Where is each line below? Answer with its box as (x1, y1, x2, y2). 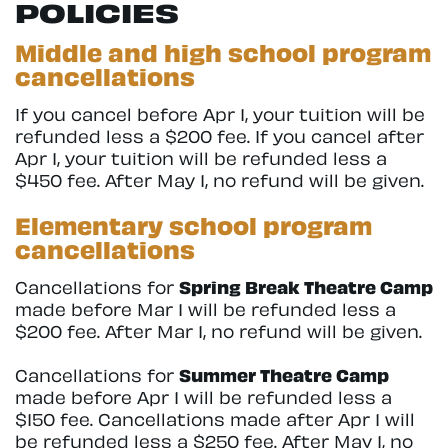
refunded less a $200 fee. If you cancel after (15, 121, 424, 147)
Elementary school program (15, 205, 372, 241)
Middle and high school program (15, 32, 431, 68)
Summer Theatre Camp (179, 361, 389, 387)
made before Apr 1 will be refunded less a (15, 383, 392, 409)
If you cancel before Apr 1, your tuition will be (15, 99, 425, 125)
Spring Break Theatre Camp (179, 272, 433, 298)
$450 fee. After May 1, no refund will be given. (15, 165, 424, 191)
